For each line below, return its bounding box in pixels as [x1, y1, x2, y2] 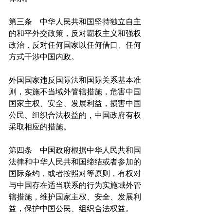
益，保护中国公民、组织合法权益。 [9, 204, 133, 214]
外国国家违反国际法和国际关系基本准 [9, 75, 141, 85]
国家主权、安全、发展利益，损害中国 [9, 99, 141, 109]
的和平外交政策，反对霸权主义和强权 [9, 29, 141, 38]
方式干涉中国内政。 [9, 52, 79, 62]
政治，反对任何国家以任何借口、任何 [9, 40, 141, 50]
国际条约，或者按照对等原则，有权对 [9, 169, 141, 179]
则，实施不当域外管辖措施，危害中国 [9, 87, 141, 97]
